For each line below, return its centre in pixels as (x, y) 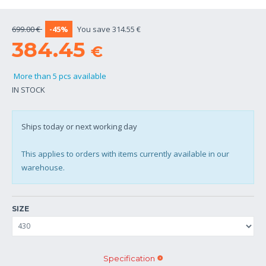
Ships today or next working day (79, 126)
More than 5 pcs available (59, 76)
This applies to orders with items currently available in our (125, 153)
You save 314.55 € (109, 29)
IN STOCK (28, 89)
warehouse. (43, 167)
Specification (129, 258)
